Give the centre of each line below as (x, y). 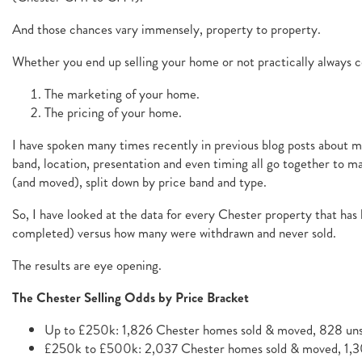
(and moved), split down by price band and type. (139, 182)
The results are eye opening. (87, 265)
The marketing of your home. (122, 94)
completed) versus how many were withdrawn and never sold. (174, 233)
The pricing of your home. (115, 112)
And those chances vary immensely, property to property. (166, 29)
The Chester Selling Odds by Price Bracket (130, 298)
